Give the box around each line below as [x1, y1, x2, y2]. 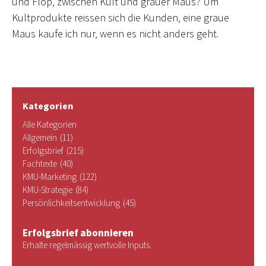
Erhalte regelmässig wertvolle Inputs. [23, 239, 151, 252]
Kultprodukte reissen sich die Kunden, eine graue [12, 10, 229, 26]
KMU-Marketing [23, 171, 77, 184]
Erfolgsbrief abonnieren [23, 226, 134, 241]
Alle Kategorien [23, 119, 77, 132]
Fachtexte [23, 158, 57, 171]
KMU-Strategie [23, 184, 72, 197]
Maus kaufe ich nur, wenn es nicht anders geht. [12, 26, 218, 42]
